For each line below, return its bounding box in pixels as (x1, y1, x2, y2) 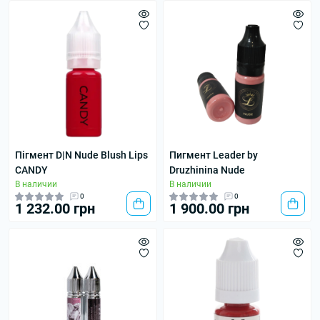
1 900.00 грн (169, 200, 249, 217)
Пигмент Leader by (169, 149, 258, 161)
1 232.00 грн (15, 200, 95, 217)
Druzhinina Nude (169, 164, 245, 176)
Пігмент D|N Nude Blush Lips (15, 149, 148, 161)
